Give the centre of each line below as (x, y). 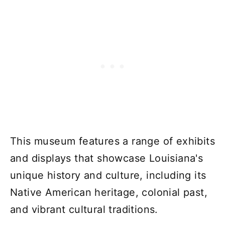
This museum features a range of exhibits (113, 141)
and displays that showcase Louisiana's (107, 158)
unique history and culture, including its (108, 175)
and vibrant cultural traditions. (84, 209)
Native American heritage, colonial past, (109, 192)
